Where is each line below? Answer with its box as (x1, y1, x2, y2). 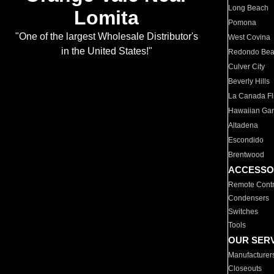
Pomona (228, 18, 257, 27)
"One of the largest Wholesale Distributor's (15, 31, 198, 42)
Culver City (228, 62, 265, 71)
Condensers (228, 194, 270, 202)
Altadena (228, 121, 259, 130)
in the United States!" (61, 46, 152, 57)
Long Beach (228, 4, 269, 12)
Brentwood (228, 150, 265, 159)
